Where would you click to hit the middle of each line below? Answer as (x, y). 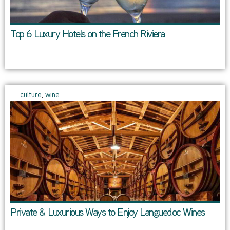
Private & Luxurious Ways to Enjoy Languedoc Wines (108, 213)
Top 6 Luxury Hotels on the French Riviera (88, 35)
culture (31, 95)
